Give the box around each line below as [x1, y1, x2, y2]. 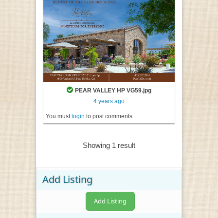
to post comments [85, 113, 132, 120]
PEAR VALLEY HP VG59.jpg [75, 87, 151, 94]
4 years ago [93, 98, 125, 105]
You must [46, 113, 72, 120]
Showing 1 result [83, 141, 135, 150]
